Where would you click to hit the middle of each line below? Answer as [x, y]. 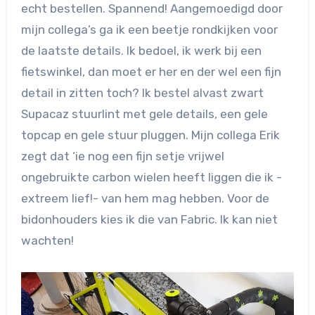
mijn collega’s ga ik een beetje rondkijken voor [149, 30]
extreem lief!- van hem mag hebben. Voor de [145, 199]
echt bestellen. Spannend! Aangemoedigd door [152, 9]
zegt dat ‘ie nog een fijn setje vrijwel [122, 156]
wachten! [47, 241]
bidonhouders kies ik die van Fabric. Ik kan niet [149, 220]
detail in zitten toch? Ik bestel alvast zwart [142, 93]
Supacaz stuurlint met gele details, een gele [144, 114]
